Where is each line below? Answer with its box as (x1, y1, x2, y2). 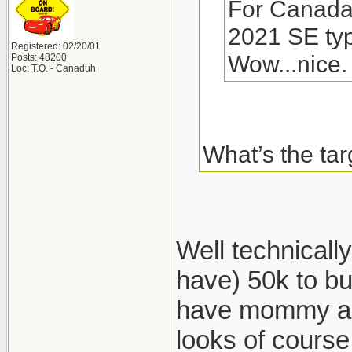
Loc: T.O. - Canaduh (11, 63, 96, 74)
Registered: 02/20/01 (11, 41, 101, 52)
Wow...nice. (227, 50, 347, 77)
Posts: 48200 (11, 52, 67, 63)
